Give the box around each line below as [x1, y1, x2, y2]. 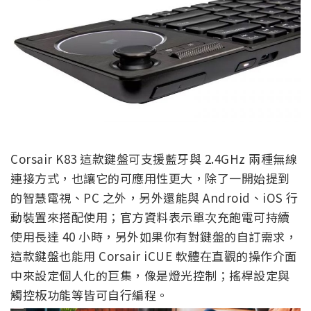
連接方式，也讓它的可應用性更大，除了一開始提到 [10, 169, 290, 187]
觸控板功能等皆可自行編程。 [10, 285, 169, 303]
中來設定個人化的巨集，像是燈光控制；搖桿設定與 [10, 266, 290, 284]
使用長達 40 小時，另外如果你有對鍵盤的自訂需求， [10, 227, 297, 245]
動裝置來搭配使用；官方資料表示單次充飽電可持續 [10, 208, 290, 226]
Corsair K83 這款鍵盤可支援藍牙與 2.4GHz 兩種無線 [10, 149, 297, 167]
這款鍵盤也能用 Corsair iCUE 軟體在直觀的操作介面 [10, 246, 297, 264]
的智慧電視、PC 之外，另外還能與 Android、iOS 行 [10, 188, 299, 206]
